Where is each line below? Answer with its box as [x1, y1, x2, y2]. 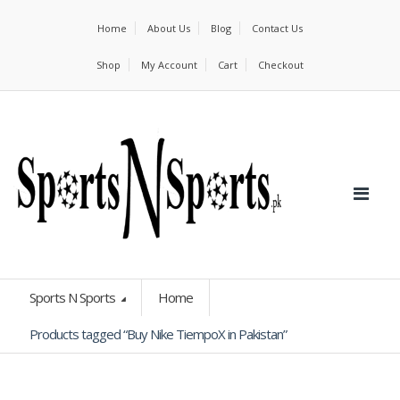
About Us [147, 21, 190, 35]
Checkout [258, 58, 304, 71]
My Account [141, 58, 197, 71]
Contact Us [252, 21, 303, 35]
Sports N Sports [29, 288, 118, 306]
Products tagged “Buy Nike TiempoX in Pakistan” [29, 325, 287, 343]
